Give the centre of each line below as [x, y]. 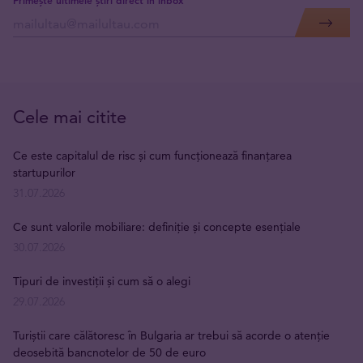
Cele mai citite [70, 117]
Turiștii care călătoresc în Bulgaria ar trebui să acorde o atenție [171, 336]
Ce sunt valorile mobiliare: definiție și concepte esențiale [158, 227]
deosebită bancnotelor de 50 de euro [109, 353]
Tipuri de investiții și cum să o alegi [102, 282]
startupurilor [46, 173]
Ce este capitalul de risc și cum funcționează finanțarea [152, 156]
